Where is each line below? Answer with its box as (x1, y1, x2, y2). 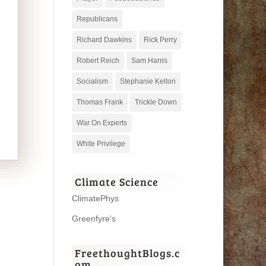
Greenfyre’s (71, 213, 116, 223)
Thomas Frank (76, 97, 123, 106)
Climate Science (74, 174, 159, 189)
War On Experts (76, 118, 127, 127)
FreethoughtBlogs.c (74, 245, 180, 260)
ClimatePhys (71, 193, 119, 203)
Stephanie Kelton (119, 77, 176, 85)
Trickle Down (134, 97, 177, 106)
